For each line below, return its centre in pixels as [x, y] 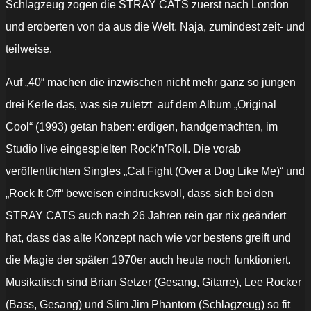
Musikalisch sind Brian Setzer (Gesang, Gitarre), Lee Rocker [153, 283]
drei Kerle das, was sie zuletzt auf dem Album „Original [141, 105]
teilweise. [29, 49]
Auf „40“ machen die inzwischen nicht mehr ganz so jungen [151, 83]
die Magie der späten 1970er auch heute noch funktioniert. [148, 260]
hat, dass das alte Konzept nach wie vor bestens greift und [148, 238]
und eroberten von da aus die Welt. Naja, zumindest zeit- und [155, 27]
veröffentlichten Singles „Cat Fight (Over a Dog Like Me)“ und [155, 171]
